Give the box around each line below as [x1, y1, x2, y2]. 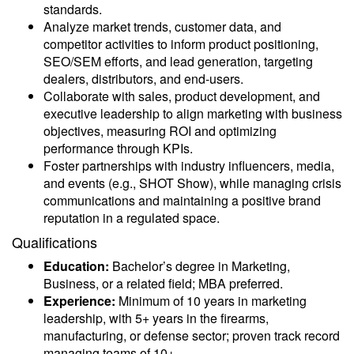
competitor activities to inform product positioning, [43, 35, 318, 53]
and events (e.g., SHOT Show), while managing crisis [43, 174, 341, 192]
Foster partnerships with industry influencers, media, [43, 156, 334, 175]
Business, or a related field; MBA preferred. [43, 274, 283, 292]
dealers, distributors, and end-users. [43, 70, 243, 88]
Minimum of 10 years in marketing [115, 292, 307, 310]
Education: [43, 257, 109, 275]
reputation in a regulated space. [43, 209, 220, 227]
